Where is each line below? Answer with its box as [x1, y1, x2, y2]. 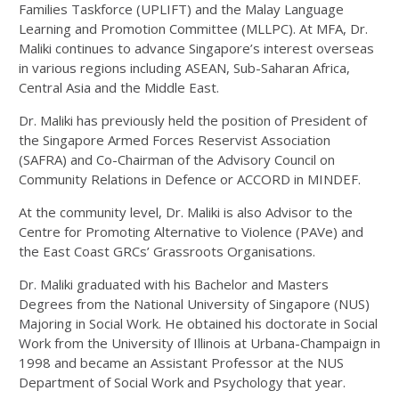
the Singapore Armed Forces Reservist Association [19, 131, 330, 150]
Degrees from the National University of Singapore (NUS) [19, 295, 370, 313]
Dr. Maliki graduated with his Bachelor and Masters [19, 275, 329, 294]
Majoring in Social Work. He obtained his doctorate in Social [19, 314, 378, 333]
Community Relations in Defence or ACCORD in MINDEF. [19, 170, 361, 189]
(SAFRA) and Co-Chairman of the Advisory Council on [19, 151, 335, 169]
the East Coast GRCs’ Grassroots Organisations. [19, 242, 315, 261]
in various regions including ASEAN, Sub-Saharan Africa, [19, 59, 350, 77]
